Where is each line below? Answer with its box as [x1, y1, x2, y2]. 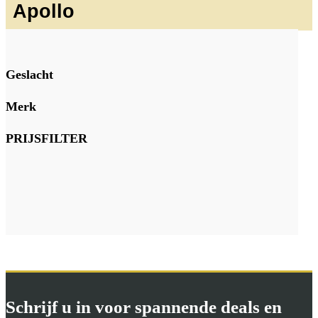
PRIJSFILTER [6, 131, 87, 146]
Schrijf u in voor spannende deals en [6, 297, 282, 317]
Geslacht [6, 67, 53, 82]
